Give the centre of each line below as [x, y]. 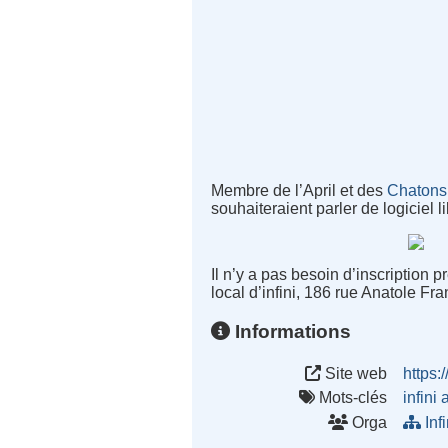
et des [362, 191]
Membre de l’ [257, 191]
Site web [354, 373]
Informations [291, 331]
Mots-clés [351, 398]
